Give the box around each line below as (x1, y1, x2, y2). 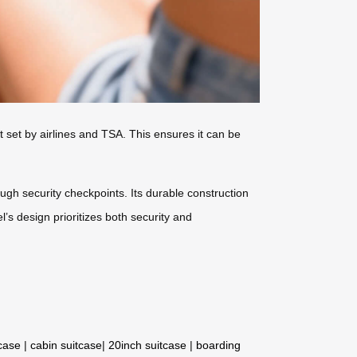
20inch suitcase (108, 338, 186, 351)
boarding (196, 338, 241, 351)
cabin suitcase (30, 338, 102, 351)
